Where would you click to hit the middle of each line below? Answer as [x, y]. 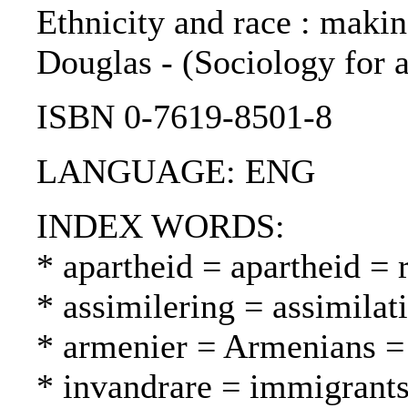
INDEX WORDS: [161, 226]
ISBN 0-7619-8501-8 [184, 117]
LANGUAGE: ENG [176, 172]
